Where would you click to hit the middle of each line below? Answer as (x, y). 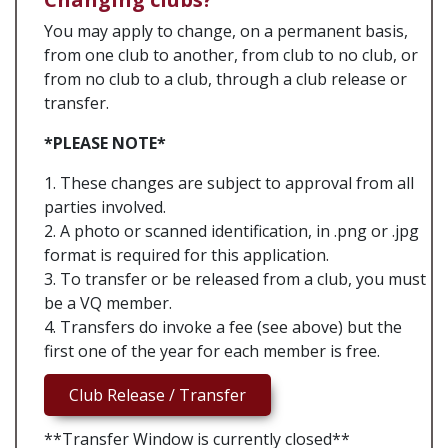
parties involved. (105, 207)
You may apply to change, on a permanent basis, (226, 31)
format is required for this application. (186, 255)
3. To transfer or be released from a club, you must (235, 279)
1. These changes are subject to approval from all (229, 183)
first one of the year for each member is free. (212, 351)
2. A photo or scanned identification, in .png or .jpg (231, 231)
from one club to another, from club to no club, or (231, 55)
